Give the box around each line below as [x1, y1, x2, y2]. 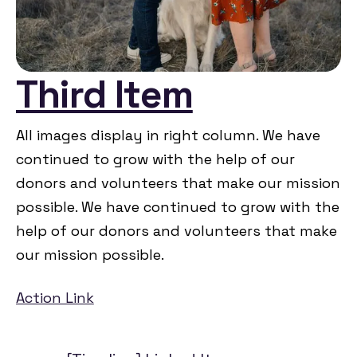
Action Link [16, 288, 94, 307]
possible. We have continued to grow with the [16, 197, 339, 216]
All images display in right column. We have [16, 125, 320, 144]
